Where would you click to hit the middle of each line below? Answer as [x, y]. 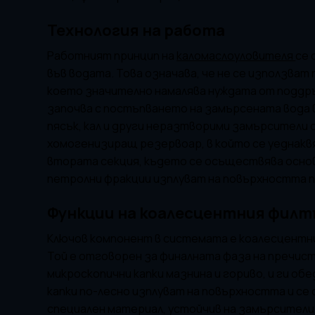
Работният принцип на [112, 56]
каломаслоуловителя [236, 56]
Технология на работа [136, 30]
